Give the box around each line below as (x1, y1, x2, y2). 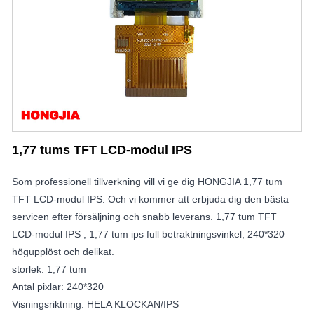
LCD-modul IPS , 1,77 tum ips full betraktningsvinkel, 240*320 (12, 228, 285, 240)
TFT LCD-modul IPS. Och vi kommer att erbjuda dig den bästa (12, 193, 289, 205)
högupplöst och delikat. (12, 245, 114, 257)
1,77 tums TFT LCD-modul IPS (12, 142, 192, 157)
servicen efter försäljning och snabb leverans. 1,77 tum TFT (12, 210, 277, 222)
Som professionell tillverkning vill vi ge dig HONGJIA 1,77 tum (12, 175, 282, 187)
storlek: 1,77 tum (12, 263, 86, 275)
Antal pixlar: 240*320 (12, 280, 104, 292)
